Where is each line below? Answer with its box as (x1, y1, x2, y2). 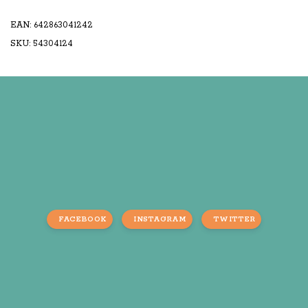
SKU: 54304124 (10, 38, 73, 49)
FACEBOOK (58, 214, 107, 224)
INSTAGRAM (133, 214, 186, 224)
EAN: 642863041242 (10, 19, 93, 30)
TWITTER (213, 214, 256, 224)
